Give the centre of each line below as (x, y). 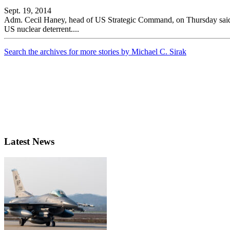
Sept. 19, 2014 (28, 11)
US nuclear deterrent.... (42, 29)
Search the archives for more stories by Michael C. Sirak (95, 52)
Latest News (29, 142)
